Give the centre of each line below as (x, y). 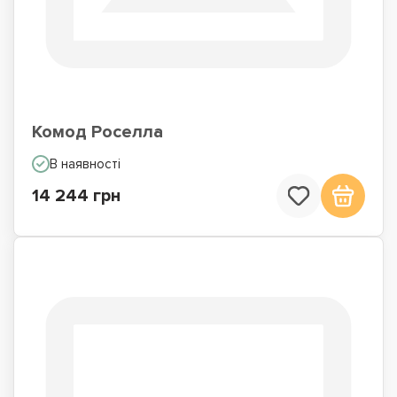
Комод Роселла (97, 132)
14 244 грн (76, 196)
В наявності (85, 164)
